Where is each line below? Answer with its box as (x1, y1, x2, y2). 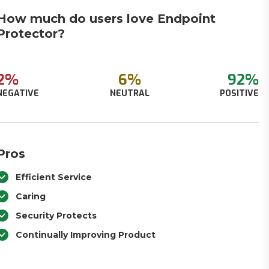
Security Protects (16, 210, 97, 221)
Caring (16, 191, 46, 202)
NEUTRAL (109, 88, 150, 99)
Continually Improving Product (16, 229, 156, 240)
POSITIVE (219, 88, 259, 99)
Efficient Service (16, 172, 92, 183)
